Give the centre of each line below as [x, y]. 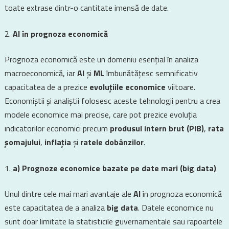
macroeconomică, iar [41, 73]
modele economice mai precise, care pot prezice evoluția [100, 114]
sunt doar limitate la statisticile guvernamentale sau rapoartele [113, 221]
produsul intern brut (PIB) [157, 128]
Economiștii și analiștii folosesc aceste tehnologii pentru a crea [112, 101]
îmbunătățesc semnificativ [151, 73]
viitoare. [180, 87]
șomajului [22, 142]
